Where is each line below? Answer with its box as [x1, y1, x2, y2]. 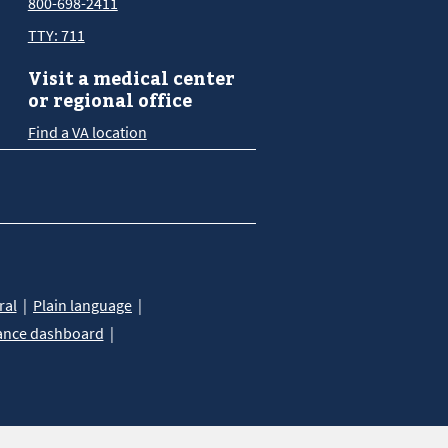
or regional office [27, 88, 192, 113]
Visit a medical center [27, 66, 235, 91]
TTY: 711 [27, 25, 85, 46]
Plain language [33, 295, 132, 316]
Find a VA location [27, 122, 147, 143]
